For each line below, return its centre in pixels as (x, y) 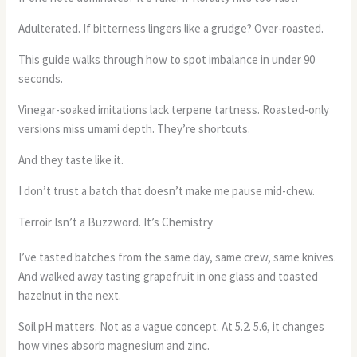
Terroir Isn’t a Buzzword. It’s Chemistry (116, 222)
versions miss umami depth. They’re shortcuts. (135, 129)
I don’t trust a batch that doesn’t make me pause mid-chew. (167, 191)
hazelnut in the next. (70, 296)
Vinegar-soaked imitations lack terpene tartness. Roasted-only (174, 110)
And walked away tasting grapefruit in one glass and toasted (169, 277)
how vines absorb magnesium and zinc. (114, 346)
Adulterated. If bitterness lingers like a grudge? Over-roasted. (171, 29)
